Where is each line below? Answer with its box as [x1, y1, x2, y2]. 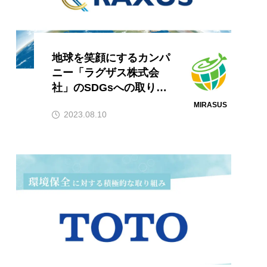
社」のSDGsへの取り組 [51, 81, 167, 94]
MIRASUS [193, 100, 227, 109]
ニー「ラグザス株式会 [51, 66, 159, 79]
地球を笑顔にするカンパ [51, 51, 170, 64]
